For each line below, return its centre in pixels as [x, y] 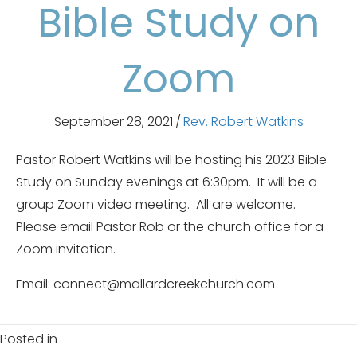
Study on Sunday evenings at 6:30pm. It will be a [167, 182]
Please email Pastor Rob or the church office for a [170, 226]
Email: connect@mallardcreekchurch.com [145, 284]
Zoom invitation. [66, 249]
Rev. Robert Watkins [243, 121]
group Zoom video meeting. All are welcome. [157, 204]
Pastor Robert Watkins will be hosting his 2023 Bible [171, 159]
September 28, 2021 [113, 121]
